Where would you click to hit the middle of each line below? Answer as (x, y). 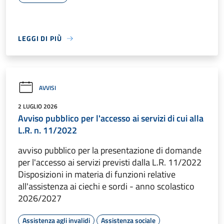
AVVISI (47, 87)
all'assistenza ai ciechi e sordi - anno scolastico (106, 186)
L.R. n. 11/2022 (47, 130)
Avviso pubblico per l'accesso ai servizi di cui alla (111, 118)
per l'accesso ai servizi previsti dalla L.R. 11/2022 (110, 162)
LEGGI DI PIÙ (40, 38)
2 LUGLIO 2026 (38, 106)
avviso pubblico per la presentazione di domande (110, 150)
